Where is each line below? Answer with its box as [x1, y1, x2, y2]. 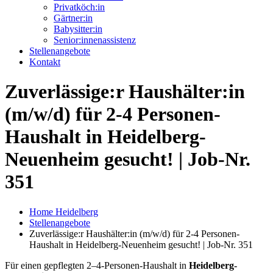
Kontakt [29, 57, 60, 67]
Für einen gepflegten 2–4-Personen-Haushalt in [5, 260, 189, 271]
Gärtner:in [54, 13, 93, 23]
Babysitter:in [54, 24, 102, 34]
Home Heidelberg [29, 206, 98, 217]
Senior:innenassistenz [54, 35, 136, 45]
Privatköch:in [54, 2, 105, 12]
